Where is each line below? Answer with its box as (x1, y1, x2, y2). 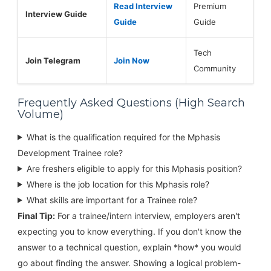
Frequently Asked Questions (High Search (17, 96, 245, 109)
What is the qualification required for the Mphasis (26, 131, 220, 142)
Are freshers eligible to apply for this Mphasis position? (26, 163, 242, 174)
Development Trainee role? (17, 147, 123, 158)
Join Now (113, 55, 149, 65)
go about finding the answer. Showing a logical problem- (17, 257, 241, 268)
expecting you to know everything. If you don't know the (17, 226, 241, 237)
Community (193, 63, 236, 73)
